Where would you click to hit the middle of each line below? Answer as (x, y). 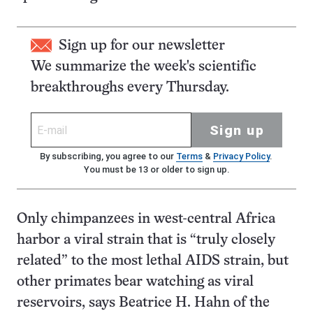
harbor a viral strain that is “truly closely (146, 240)
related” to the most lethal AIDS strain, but (153, 261)
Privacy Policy (241, 156)
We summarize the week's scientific (144, 67)
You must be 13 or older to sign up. (156, 169)
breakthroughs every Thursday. (130, 88)
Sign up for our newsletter (142, 46)
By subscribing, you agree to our (108, 156)
